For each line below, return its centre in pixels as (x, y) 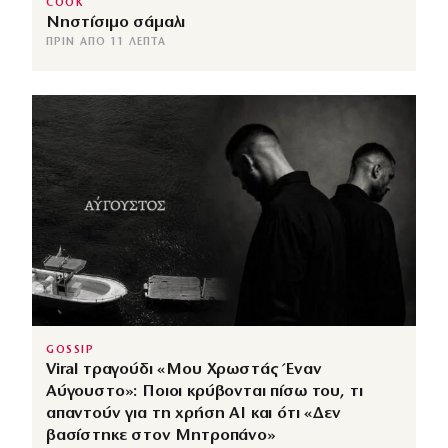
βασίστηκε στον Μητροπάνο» (161, 435)
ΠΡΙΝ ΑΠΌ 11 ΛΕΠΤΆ (106, 43)
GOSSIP (70, 350)
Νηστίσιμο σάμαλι (116, 23)
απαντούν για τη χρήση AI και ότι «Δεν (193, 413)
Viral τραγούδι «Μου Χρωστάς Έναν (184, 369)
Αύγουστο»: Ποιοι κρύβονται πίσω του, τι (204, 391)
